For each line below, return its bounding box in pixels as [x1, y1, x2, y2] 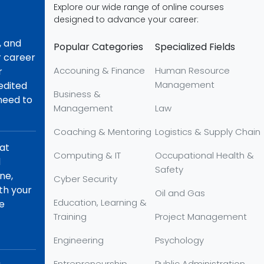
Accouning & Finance [54, 64, 145, 77]
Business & [54, 88, 101, 100]
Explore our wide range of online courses [54, 1, 224, 13]
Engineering [54, 234, 104, 246]
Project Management [155, 210, 247, 223]
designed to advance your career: [54, 14, 199, 25]
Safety [155, 163, 184, 176]
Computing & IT [54, 149, 121, 161]
